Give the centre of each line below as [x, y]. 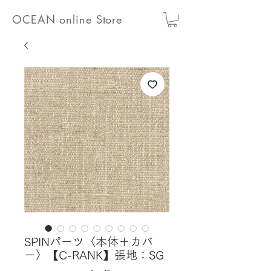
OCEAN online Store [67, 19]
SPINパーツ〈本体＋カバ [89, 242]
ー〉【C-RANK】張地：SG [94, 255]
